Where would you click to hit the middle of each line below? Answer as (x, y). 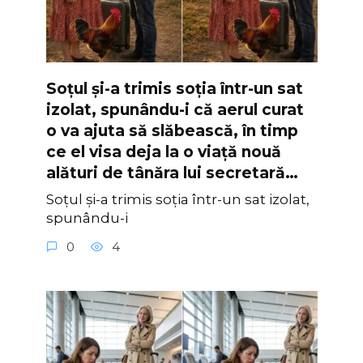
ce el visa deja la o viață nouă (163, 152)
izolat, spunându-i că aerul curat (175, 109)
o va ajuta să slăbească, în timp (172, 130)
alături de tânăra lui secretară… (172, 173)
